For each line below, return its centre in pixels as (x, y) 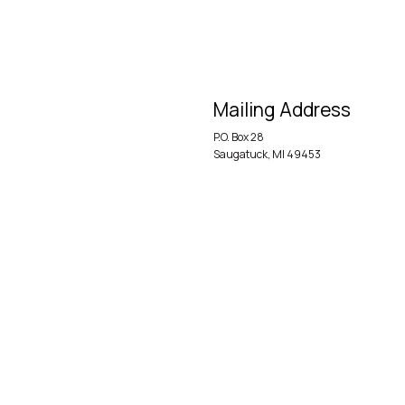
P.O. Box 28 (239, 137)
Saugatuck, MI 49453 (267, 155)
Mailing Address (282, 110)
